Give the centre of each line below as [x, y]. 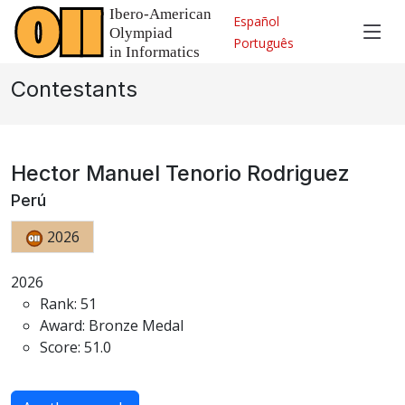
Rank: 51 [68, 304]
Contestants [74, 89]
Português [264, 42]
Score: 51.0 [75, 347]
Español [256, 21]
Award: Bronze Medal [112, 325]
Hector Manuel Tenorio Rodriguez [180, 173]
